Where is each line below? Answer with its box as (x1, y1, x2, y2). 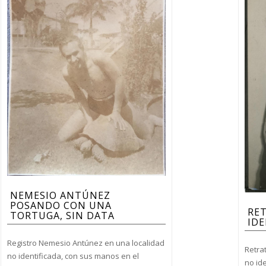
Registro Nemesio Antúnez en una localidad (7, 237, 164, 248)
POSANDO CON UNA (9, 199, 112, 212)
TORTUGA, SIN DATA (9, 209, 115, 222)
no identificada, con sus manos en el (7, 251, 139, 261)
